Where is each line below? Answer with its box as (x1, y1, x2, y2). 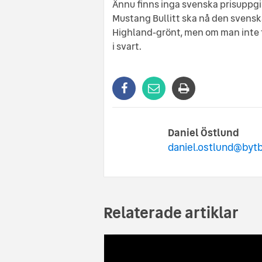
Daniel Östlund (168, 125, 239, 140)
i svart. (112, 39, 142, 53)
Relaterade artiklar (104, 201, 239, 224)
